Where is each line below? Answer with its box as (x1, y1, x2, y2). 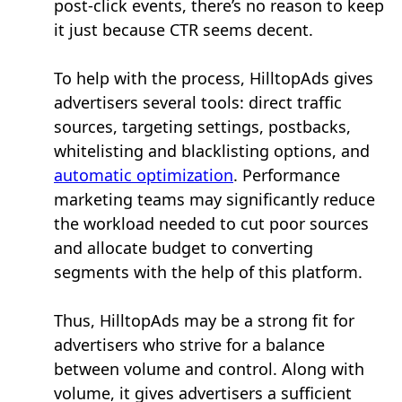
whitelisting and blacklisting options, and (54, 140, 370, 162)
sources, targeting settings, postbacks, (54, 116, 351, 138)
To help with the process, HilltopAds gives (54, 67, 373, 90)
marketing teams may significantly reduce (54, 188, 375, 211)
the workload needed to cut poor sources (54, 213, 369, 235)
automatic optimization (54, 164, 233, 187)
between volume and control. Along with (54, 358, 364, 380)
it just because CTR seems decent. (54, 19, 313, 41)
